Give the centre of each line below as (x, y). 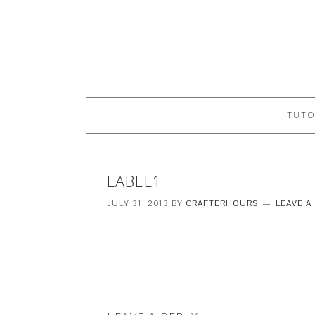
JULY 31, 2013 (138, 203)
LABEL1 (135, 181)
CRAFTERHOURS (222, 203)
